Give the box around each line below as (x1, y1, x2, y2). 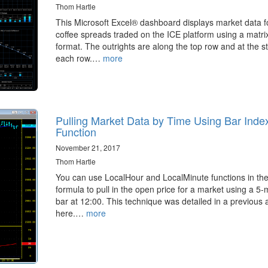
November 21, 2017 (55, 142, 120, 153)
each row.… (55, 52, 103, 65)
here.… (55, 207, 86, 220)
